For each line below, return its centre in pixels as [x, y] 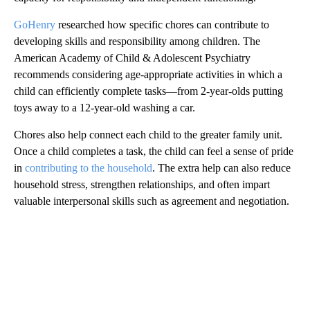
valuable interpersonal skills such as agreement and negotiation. [152, 201]
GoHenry [35, 25]
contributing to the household [89, 168]
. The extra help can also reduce [221, 168]
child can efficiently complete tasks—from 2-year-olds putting [148, 91]
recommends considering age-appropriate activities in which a [148, 75]
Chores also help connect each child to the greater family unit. [148, 135]
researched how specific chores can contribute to [162, 25]
